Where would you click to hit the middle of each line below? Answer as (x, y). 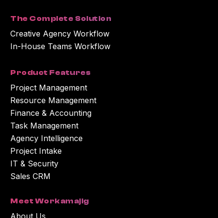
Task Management (45, 126)
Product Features (51, 73)
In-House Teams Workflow (61, 46)
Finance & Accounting (51, 113)
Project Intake (36, 151)
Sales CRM (31, 176)
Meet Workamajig (50, 201)
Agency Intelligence (47, 138)
